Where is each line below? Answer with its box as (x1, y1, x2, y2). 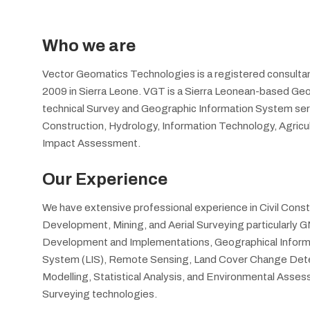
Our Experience (42, 170, 167, 188)
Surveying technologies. (42, 288, 157, 300)
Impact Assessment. (42, 137, 140, 149)
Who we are (42, 37, 139, 55)
